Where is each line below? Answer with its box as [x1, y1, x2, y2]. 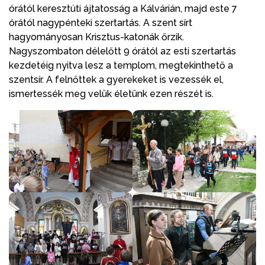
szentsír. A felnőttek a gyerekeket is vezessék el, [9, 73, 224, 85]
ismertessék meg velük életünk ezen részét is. [9, 88, 214, 99]
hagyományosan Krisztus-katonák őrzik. [9, 31, 184, 43]
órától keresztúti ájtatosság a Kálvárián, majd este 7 [9, 2, 237, 14]
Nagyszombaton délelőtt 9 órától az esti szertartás [9, 45, 236, 57]
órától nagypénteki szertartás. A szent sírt [9, 17, 192, 28]
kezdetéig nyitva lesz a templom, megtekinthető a [9, 59, 233, 71]
